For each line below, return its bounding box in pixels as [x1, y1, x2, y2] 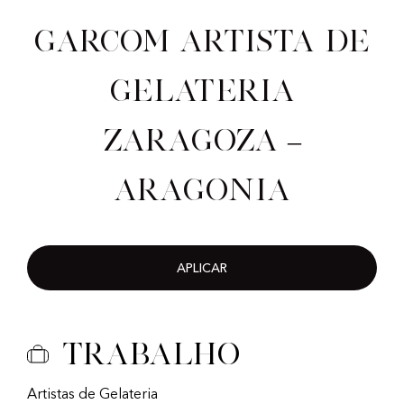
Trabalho [62, 337, 240, 371]
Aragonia [114, 173, 290, 207]
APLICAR [177, 262, 227, 276]
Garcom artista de [34, 24, 370, 58]
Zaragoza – [103, 124, 301, 157]
